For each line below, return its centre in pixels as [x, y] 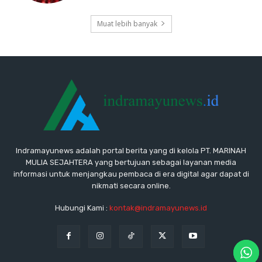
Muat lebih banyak [127, 23]
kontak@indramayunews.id [158, 208]
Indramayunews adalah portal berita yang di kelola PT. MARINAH [131, 151]
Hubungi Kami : [82, 208]
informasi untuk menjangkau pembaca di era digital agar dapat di [131, 174]
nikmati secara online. [131, 186]
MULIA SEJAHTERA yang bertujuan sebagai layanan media [131, 163]
